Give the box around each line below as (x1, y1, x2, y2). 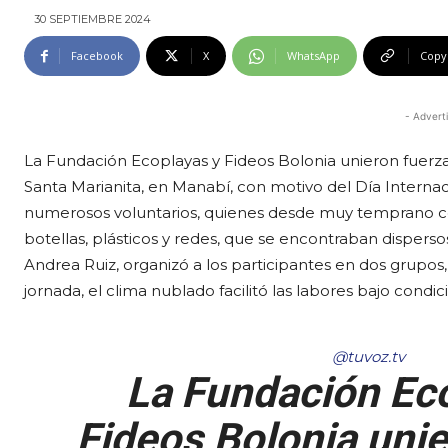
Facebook (71, 48, 123, 64)
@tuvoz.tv (332, 347, 406, 367)
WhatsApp (287, 48, 340, 64)
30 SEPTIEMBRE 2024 (34, 12, 151, 27)
